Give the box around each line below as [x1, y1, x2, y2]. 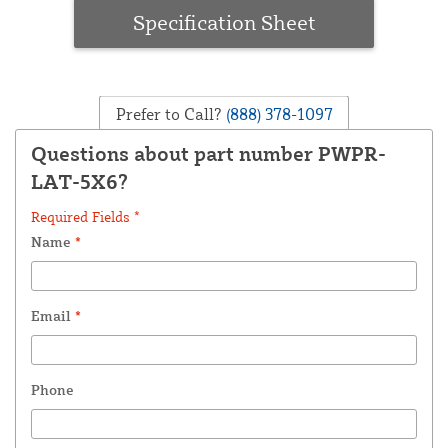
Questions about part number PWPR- [31, 140, 386, 166]
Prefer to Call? [115, 103, 222, 124]
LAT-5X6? [31, 168, 128, 194]
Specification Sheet [132, 8, 316, 35]
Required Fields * [31, 207, 140, 225]
